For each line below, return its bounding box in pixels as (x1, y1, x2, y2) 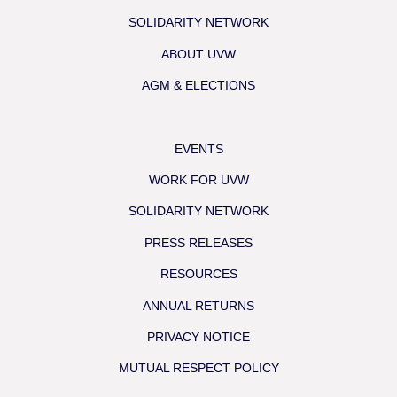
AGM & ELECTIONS (142, 78, 255, 93)
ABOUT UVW (161, 46, 236, 61)
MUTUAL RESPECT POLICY (118, 361, 279, 376)
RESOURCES (160, 267, 237, 282)
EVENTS (174, 141, 223, 156)
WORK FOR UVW (148, 173, 249, 188)
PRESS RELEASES (144, 235, 253, 250)
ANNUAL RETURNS (143, 298, 254, 313)
